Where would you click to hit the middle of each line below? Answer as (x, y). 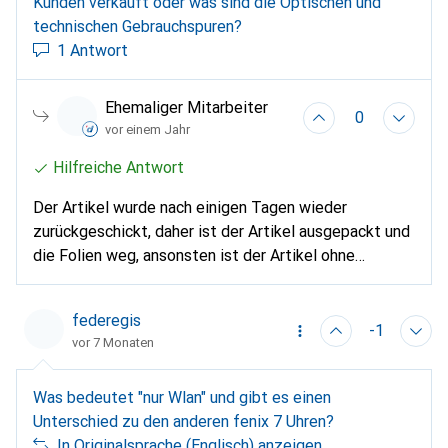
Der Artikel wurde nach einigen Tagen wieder (190, 208)
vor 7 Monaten (113, 343)
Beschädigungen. (92, 280)
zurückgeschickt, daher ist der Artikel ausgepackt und (221, 232)
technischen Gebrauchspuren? (137, 27)
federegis (106, 321)
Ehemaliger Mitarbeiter (186, 108)
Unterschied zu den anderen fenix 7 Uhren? (183, 422)
